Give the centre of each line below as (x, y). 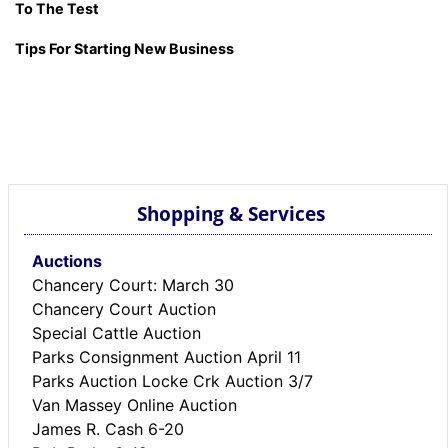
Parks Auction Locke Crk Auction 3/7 (172, 380)
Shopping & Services (230, 213)
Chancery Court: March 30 (133, 284)
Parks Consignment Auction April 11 (166, 356)
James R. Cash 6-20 (108, 428)
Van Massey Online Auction (134, 404)
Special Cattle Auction (116, 332)
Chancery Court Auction (124, 308)
